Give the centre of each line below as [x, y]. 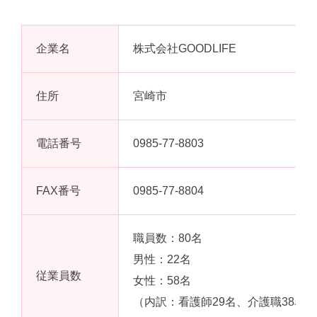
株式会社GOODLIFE [185, 48]
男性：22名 [162, 259]
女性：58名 [162, 281]
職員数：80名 [168, 238]
